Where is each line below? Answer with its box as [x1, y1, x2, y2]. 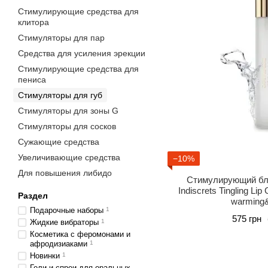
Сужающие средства [18, 137, 99, 147]
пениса [18, 75, 46, 84]
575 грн [232, 214, 262, 224]
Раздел [18, 191, 48, 200]
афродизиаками [30, 239, 87, 248]
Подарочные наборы [30, 206, 103, 215]
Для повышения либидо [18, 168, 112, 178]
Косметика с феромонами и [30, 230, 130, 239]
